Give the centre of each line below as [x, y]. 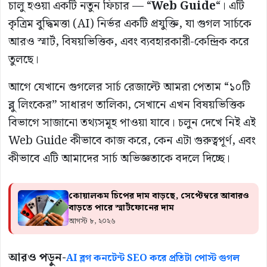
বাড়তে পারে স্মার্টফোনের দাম [121, 208]
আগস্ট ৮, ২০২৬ [92, 222]
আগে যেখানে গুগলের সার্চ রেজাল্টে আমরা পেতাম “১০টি [129, 88]
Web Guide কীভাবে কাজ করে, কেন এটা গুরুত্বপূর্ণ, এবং [132, 141]
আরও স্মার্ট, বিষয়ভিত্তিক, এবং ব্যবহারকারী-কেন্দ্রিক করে [129, 42]
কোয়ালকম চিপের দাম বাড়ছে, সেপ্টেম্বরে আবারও [159, 196]
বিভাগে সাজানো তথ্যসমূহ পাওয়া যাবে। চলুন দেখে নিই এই [132, 123]
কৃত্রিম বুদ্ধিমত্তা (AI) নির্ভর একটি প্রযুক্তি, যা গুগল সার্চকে [130, 24]
